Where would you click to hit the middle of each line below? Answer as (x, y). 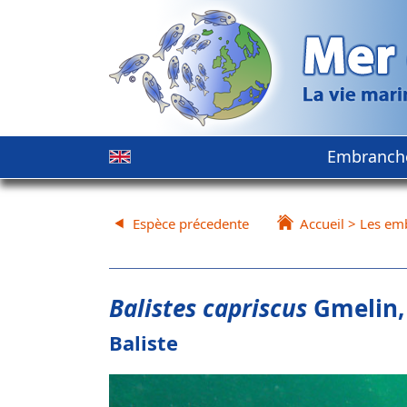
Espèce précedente (191, 223)
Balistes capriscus (208, 308)
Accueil (322, 223)
